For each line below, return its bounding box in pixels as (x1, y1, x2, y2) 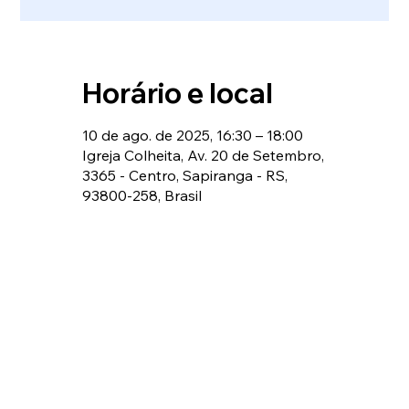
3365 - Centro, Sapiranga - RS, (82, 166, 288, 184)
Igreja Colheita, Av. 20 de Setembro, (82, 146, 325, 164)
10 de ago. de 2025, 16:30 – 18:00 (82, 126, 304, 144)
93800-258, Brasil (82, 186, 203, 204)
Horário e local (82, 76, 274, 110)
